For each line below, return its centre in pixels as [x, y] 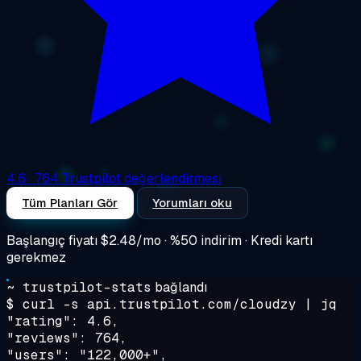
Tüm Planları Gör [70, 202]
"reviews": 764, [67, 338]
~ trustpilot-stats [79, 287]
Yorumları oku [193, 202]
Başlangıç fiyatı [54, 240]
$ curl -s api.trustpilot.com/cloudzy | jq [172, 304]
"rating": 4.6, [63, 321]
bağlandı [181, 287]
